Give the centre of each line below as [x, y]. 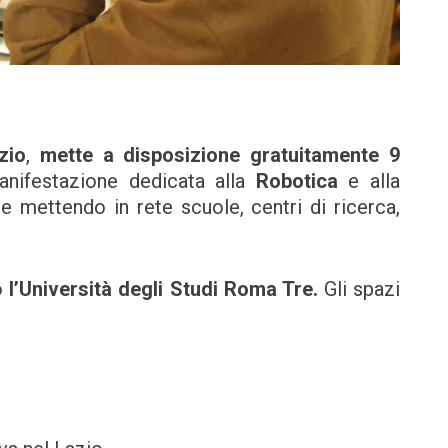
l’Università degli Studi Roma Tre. [166, 288]
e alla [369, 180]
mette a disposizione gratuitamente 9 [215, 154]
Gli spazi [361, 288]
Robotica [296, 180]
